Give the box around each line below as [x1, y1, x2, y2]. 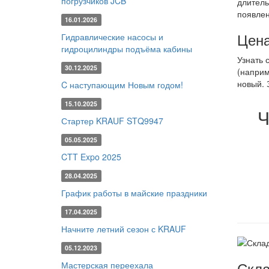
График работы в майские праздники [61, 187, 207, 199]
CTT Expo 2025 [61, 151, 121, 163]
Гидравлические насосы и [61, 31, 163, 43]
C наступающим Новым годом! [61, 79, 183, 91]
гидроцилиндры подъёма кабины [61, 43, 192, 55]
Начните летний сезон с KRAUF [61, 223, 186, 235]
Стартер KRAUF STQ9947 [61, 115, 163, 127]
